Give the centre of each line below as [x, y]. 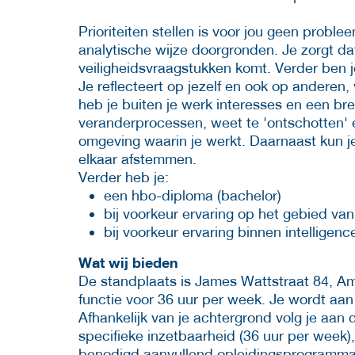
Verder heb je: [124, 177]
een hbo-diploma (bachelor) [193, 195]
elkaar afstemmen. [137, 158]
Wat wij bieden [128, 262]
